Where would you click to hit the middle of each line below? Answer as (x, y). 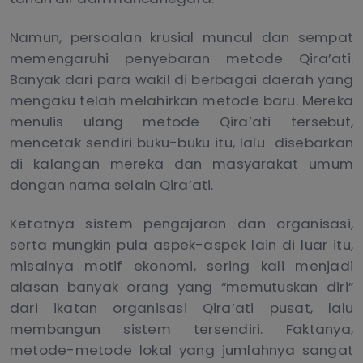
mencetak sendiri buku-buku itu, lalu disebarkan (181, 143)
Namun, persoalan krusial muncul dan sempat (181, 38)
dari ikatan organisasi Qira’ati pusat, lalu (181, 308)
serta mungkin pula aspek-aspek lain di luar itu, (181, 245)
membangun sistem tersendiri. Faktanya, (181, 329)
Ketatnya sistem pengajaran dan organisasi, (181, 224)
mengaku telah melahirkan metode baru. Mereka (181, 101)
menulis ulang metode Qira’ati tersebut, (181, 122)
